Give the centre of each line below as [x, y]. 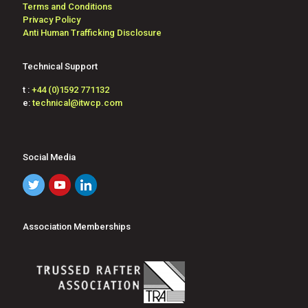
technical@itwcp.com [77, 103]
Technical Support [60, 66]
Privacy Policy [52, 20]
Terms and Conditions [67, 7]
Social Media [49, 157]
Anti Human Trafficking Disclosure [92, 33]
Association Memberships [77, 227]
